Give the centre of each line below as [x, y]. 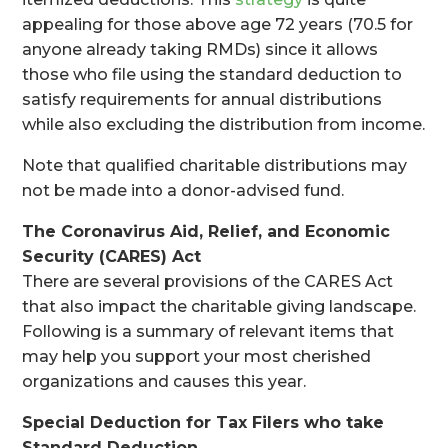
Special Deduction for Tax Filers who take [203, 422]
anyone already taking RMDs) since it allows [200, 49]
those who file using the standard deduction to [212, 74]
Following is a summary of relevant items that [208, 331]
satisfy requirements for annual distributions [202, 99]
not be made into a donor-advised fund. [183, 190]
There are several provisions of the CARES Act [208, 281]
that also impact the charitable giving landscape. [219, 306]
